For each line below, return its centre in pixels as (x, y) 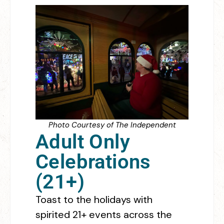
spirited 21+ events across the (104, 215)
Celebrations (93, 162)
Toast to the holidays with (94, 200)
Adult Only (83, 142)
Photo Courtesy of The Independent (112, 125)
